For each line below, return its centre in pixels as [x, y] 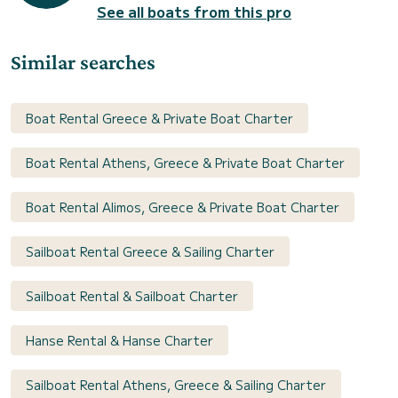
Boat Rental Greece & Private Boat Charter [159, 119]
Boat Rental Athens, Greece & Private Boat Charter [185, 163]
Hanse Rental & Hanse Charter [119, 341]
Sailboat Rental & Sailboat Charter [132, 296]
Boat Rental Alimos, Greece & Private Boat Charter [183, 207]
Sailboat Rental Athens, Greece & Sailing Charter [176, 385]
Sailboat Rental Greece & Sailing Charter [150, 252]
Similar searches [83, 62]
